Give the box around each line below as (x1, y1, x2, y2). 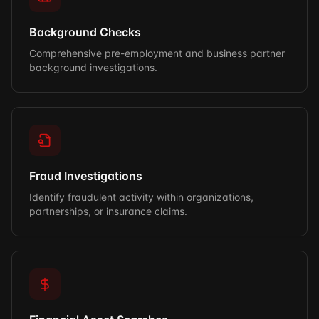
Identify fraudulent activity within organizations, (29, 191, 253, 203)
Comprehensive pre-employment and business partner (29, 47, 285, 59)
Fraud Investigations (29, 169, 142, 183)
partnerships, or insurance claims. (29, 205, 187, 217)
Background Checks (29, 25, 141, 39)
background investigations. (29, 61, 157, 73)
